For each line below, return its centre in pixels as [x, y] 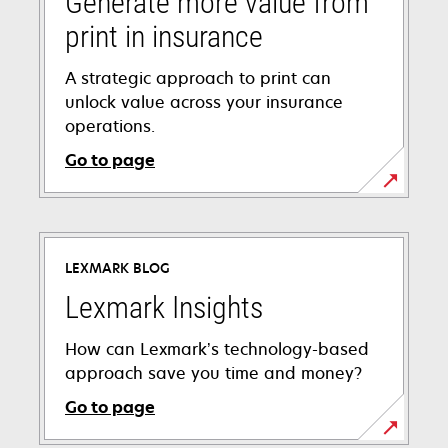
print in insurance [164, 36]
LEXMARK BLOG [117, 267]
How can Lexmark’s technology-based [217, 348]
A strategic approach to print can [198, 77]
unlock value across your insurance [204, 101]
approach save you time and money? [213, 372]
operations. [110, 125]
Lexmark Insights [164, 307]
